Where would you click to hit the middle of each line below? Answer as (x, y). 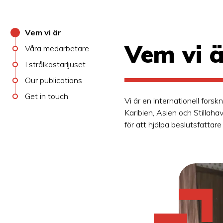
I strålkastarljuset (55, 64)
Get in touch (47, 96)
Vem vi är (43, 32)
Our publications (54, 80)
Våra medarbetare (57, 48)
